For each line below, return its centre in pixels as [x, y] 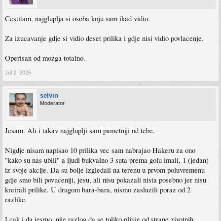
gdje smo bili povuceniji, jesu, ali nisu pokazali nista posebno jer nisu [106, 180]
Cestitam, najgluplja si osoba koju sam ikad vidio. [77, 19]
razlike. [16, 200]
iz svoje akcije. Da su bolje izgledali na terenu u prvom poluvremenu [105, 170]
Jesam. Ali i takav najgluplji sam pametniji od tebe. [80, 131]
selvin [49, 96]
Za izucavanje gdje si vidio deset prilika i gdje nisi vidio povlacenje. [104, 38]
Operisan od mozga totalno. [45, 58]
